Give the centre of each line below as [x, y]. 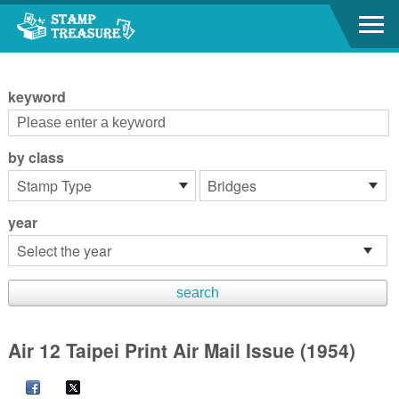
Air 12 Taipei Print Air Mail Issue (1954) [181, 350]
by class [36, 157]
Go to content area [62, 16]
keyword [37, 97]
